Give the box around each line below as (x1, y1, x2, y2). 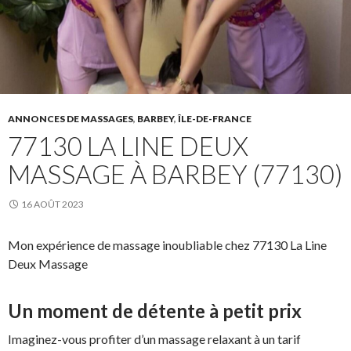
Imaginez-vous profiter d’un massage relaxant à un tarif (8, 331, 301, 346)
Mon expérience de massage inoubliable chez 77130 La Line (8, 237, 327, 252)
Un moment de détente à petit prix (8, 299, 302, 322)
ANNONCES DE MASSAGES (8, 112, 133, 125)
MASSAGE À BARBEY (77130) (8, 157, 342, 190)
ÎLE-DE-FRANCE (178, 112, 251, 125)
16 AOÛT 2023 (21, 197, 84, 210)
